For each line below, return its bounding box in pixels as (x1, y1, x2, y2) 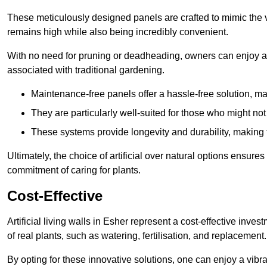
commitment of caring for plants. (7, 164, 141, 175)
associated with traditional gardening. (7, 64, 164, 75)
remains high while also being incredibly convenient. (7, 26, 228, 37)
